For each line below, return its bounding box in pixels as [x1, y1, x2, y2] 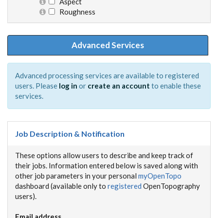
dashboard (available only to [15, 182, 108, 190]
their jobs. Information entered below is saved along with [15, 161, 198, 170]
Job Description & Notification [15, 129, 125, 138]
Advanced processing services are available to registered [15, 71, 199, 80]
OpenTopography [142, 182, 200, 190]
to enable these [150, 81, 201, 90]
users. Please [15, 81, 59, 90]
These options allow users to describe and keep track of [15, 151, 193, 160]
